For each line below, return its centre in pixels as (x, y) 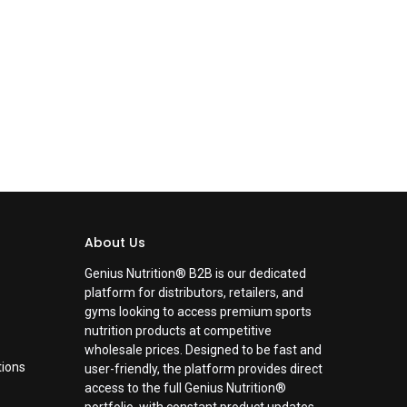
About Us (115, 243)
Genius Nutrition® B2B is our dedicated (196, 274)
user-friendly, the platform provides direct (204, 369)
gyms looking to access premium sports (199, 312)
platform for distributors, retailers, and (194, 293)
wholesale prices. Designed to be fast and (203, 350)
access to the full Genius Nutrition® (186, 388)
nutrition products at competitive (179, 331)
